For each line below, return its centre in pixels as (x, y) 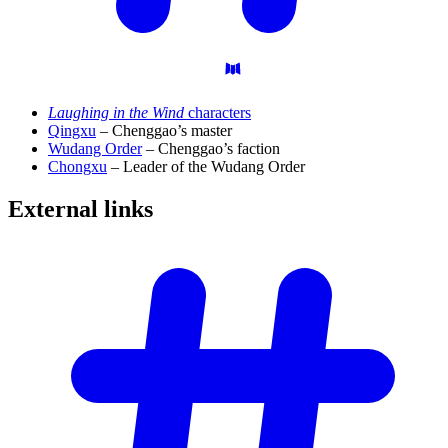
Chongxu (77, 167)
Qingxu (72, 131)
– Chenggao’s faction (211, 149)
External (56, 209)
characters (217, 113)
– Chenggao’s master (164, 131)
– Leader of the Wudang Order (206, 167)
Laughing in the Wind (116, 113)
